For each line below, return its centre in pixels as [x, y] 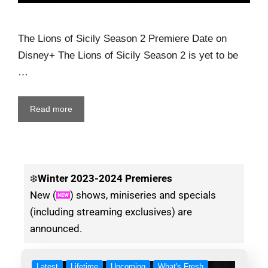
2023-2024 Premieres [120, 178]
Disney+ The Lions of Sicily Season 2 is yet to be [128, 56]
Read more [51, 109]
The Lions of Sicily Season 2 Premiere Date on [122, 39]
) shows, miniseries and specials [143, 195]
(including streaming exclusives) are [111, 211]
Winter [53, 178]
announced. [56, 228]
